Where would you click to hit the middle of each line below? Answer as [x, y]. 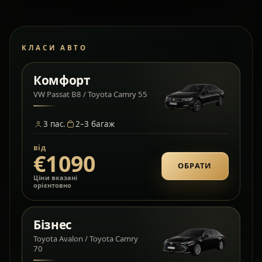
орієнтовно [53, 185]
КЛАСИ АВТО [55, 48]
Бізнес [53, 224]
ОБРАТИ [195, 166]
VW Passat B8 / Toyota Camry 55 [91, 94]
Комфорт [62, 80]
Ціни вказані [56, 178]
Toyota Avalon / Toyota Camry [86, 238]
